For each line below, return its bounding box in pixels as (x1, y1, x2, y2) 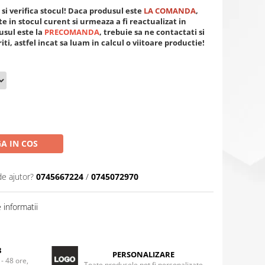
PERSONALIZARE (112, 249, 174, 260)
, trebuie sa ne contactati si (99, 27, 205, 37)
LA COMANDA (144, 5, 196, 16)
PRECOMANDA (44, 27, 99, 37)
